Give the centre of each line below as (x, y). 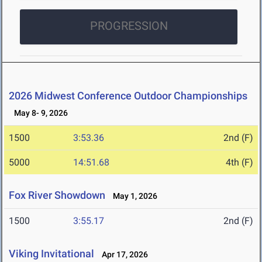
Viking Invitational (51, 254)
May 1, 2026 (132, 196)
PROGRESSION (129, 26)
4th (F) (239, 163)
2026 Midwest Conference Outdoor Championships (128, 96)
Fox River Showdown (57, 195)
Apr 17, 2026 (122, 255)
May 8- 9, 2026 (38, 113)
